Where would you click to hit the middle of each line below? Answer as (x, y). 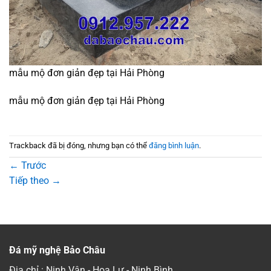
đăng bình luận (174, 146)
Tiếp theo (30, 180)
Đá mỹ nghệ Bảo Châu (57, 250)
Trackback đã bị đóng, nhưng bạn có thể (79, 146)
